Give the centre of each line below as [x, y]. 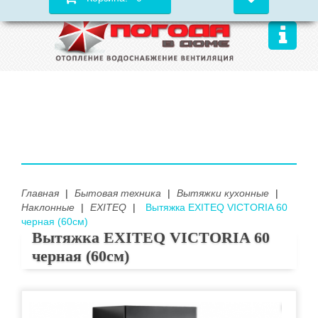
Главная [40, 193]
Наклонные [48, 207]
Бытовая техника [118, 193]
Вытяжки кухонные [223, 193]
